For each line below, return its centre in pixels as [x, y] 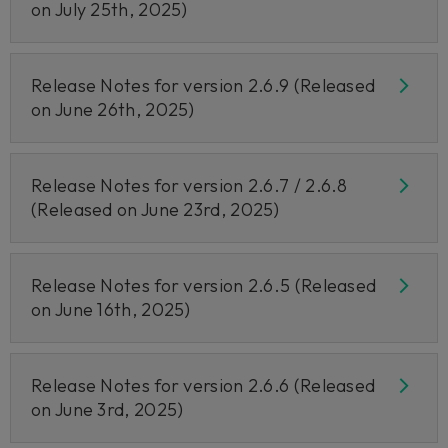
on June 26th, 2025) [113, 109]
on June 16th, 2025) [111, 309]
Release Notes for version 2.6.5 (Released [204, 285]
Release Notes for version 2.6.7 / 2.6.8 [189, 185]
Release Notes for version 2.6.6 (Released [203, 385]
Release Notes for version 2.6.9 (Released [203, 85]
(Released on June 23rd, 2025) [155, 209]
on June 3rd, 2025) [107, 409]
